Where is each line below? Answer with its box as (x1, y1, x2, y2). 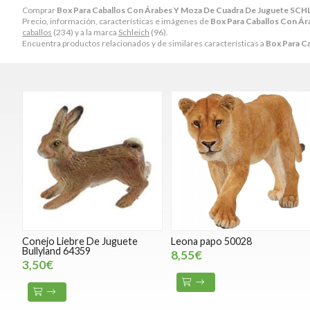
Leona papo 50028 (171, 235, 253, 248)
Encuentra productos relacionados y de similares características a (22, 37, 266, 48)
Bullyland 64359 (22, 245, 91, 257)
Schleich (118, 26, 149, 37)
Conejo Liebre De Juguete (22, 235, 138, 248)
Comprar (22, 4, 57, 15)
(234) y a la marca (52, 26, 118, 37)
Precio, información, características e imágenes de (22, 15, 210, 26)
